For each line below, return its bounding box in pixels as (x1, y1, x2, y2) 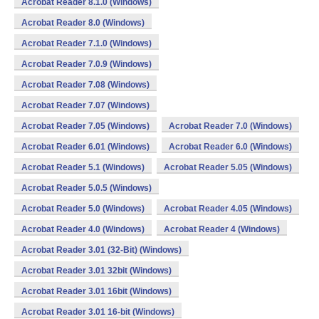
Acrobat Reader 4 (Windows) (164, 224, 280, 234)
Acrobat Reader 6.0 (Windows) (169, 142, 292, 152)
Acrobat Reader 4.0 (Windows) (21, 224, 145, 234)
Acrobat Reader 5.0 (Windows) (21, 204, 145, 214)
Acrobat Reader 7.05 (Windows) (21, 121, 150, 131)
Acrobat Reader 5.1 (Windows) (21, 162, 145, 172)
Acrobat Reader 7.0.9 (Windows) (21, 59, 152, 69)
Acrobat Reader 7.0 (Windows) (169, 121, 292, 131)
